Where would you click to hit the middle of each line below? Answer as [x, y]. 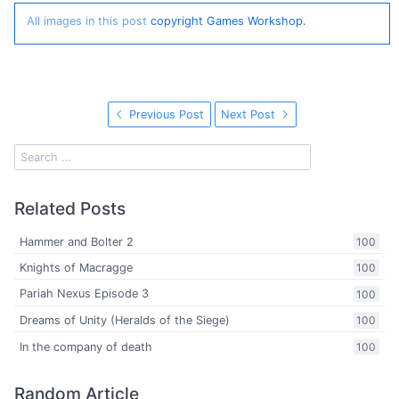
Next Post [250, 114]
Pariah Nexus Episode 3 [85, 294]
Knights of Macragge [77, 268]
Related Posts [70, 208]
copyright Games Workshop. [226, 20]
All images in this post [86, 20]
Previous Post [165, 114]
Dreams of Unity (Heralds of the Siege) [125, 321]
